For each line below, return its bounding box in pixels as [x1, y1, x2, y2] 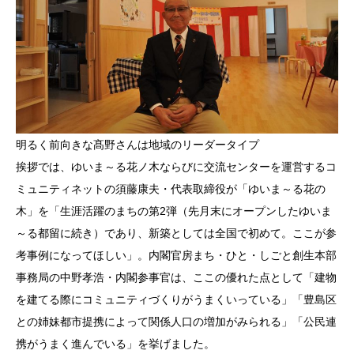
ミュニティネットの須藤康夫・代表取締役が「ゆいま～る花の [16, 183, 326, 196]
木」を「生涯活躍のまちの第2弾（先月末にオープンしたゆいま [16, 205, 332, 218]
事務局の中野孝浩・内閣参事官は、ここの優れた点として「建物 [16, 271, 337, 284]
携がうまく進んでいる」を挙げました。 [16, 337, 215, 351]
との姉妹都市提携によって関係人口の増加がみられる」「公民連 [16, 315, 337, 329]
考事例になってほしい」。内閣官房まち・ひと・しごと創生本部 [16, 249, 337, 262]
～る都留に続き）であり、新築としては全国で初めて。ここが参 [16, 227, 337, 240]
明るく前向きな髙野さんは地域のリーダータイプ [16, 138, 259, 152]
